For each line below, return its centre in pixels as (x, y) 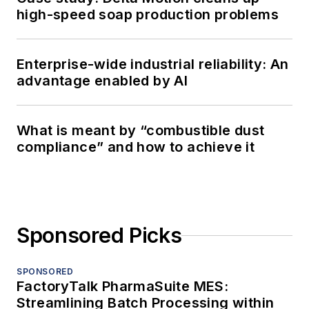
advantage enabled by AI (102, 81)
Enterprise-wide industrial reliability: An (153, 64)
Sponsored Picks (99, 236)
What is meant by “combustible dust (141, 131)
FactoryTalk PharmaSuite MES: (123, 287)
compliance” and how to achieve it (136, 147)
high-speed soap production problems (148, 15)
